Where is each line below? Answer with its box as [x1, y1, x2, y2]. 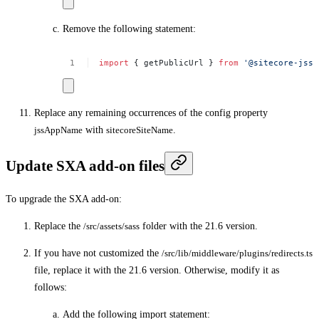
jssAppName [34, 125, 83, 136]
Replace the [34, 220, 83, 231]
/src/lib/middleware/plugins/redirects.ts [162, 247, 313, 258]
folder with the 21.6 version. [140, 220, 258, 231]
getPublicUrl [144, 57, 204, 68]
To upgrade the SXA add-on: [6, 193, 122, 204]
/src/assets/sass [83, 220, 140, 231]
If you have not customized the [34, 247, 162, 258]
